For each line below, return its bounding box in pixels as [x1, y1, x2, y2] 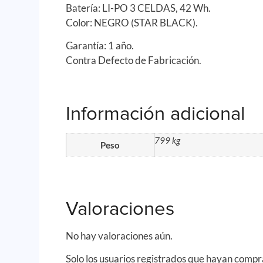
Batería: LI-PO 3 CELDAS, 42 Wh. [66, 1, 211, 14]
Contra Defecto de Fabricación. [66, 54, 202, 67]
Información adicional [66, 102, 245, 126]
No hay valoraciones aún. [66, 229, 173, 242]
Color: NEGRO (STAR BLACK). [66, 16, 198, 29]
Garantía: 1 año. [66, 39, 134, 52]
